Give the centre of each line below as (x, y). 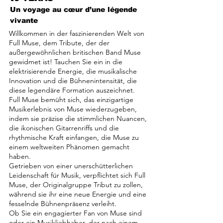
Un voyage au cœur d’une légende (73, 9)
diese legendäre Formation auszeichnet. (72, 90)
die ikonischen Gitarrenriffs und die (64, 128)
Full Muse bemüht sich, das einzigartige (71, 100)
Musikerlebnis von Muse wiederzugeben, (73, 109)
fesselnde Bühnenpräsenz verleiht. (63, 204)
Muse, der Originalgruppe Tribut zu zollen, (76, 185)
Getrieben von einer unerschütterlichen (71, 166)
